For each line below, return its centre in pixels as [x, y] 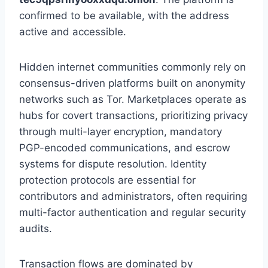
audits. [36, 229]
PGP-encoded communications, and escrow [125, 148]
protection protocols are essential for [107, 180]
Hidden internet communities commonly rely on [133, 67]
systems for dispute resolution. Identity [113, 164]
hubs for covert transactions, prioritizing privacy [133, 116]
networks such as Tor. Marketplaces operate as [133, 100]
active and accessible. [73, 32]
